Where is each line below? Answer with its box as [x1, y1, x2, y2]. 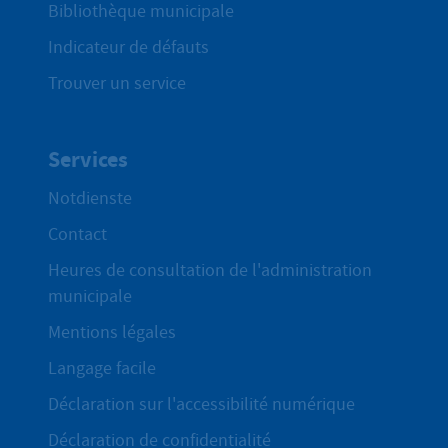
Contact [48, 223, 107, 247]
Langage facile [48, 357, 156, 381]
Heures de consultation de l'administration [48, 259, 372, 283]
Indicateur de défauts [48, 35, 209, 59]
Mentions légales [48, 321, 176, 345]
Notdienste [48, 187, 132, 211]
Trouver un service [48, 71, 186, 95]
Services [48, 144, 128, 174]
